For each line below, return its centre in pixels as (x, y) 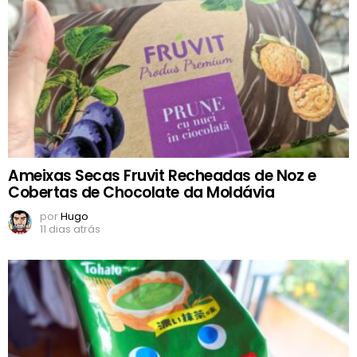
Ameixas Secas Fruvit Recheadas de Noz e (162, 176)
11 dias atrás (70, 229)
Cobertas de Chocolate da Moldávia (141, 193)
